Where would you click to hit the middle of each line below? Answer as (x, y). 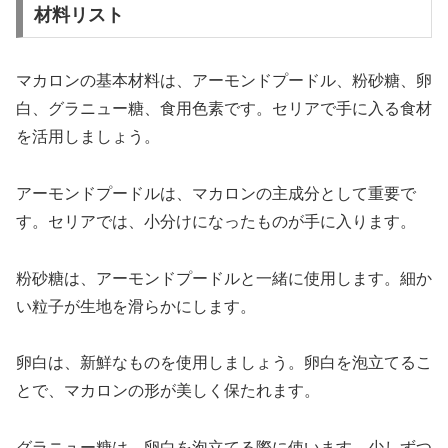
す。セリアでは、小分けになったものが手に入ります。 (216, 221)
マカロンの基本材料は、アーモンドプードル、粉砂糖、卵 (224, 81)
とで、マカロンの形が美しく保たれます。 (168, 391)
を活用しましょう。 (88, 137)
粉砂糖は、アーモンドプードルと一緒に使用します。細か (224, 278)
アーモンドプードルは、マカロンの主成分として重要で (216, 193)
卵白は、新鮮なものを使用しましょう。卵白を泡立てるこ (224, 363)
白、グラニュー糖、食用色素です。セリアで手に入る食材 (224, 109)
